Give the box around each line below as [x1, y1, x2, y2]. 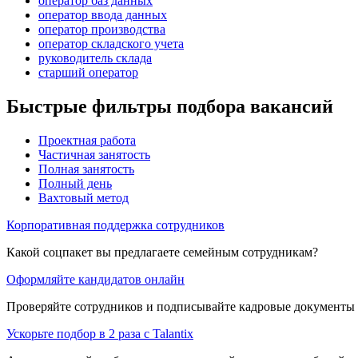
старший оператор [38, 65, 138, 79]
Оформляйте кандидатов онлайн [6, 272, 185, 286]
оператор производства [38, 22, 165, 36]
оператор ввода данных [38, 7, 167, 22]
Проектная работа [38, 133, 136, 147]
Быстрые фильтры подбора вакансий [6, 95, 333, 117]
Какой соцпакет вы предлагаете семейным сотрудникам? [6, 245, 318, 259]
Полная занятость [38, 161, 134, 176]
